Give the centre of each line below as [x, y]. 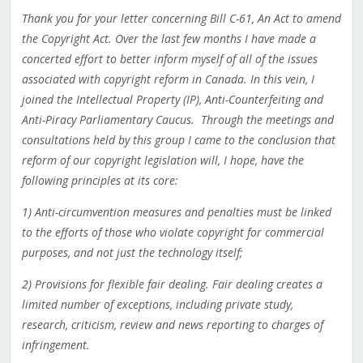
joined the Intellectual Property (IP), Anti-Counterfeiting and [172, 100]
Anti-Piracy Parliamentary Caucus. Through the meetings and [177, 120]
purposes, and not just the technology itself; [132, 253]
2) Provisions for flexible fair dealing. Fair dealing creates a [172, 284]
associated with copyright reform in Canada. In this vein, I [168, 79]
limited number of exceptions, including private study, [157, 305]
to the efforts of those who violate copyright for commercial [173, 233]
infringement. [56, 345]
